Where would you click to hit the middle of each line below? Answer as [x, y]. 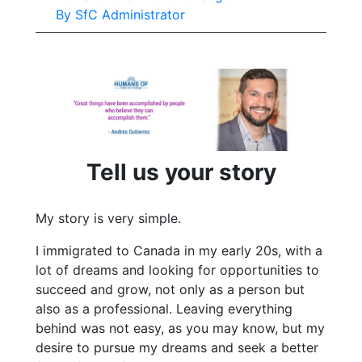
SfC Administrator [130, 15]
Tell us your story [181, 173]
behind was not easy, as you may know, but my [180, 328]
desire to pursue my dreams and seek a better [177, 348]
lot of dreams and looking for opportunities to [177, 270]
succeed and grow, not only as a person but [170, 290]
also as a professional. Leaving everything [164, 309]
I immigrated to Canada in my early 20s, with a [179, 251]
